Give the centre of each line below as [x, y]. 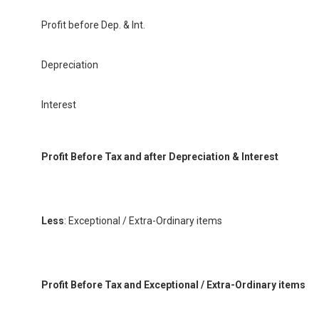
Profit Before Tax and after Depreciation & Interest [160, 156]
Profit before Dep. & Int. [93, 25]
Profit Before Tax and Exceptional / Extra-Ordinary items [173, 284]
